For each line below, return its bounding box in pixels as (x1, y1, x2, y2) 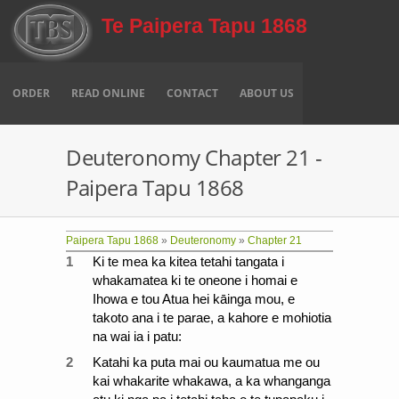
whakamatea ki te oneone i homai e (93, 273, 297, 288)
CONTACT (167, 85, 218, 101)
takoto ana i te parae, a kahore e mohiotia (93, 310, 331, 325)
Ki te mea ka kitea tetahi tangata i (93, 254, 284, 269)
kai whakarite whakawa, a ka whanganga (93, 373, 330, 388)
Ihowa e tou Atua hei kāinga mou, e (93, 291, 295, 306)
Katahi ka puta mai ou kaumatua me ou (93, 354, 320, 370)
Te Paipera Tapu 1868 (102, 14, 307, 37)
